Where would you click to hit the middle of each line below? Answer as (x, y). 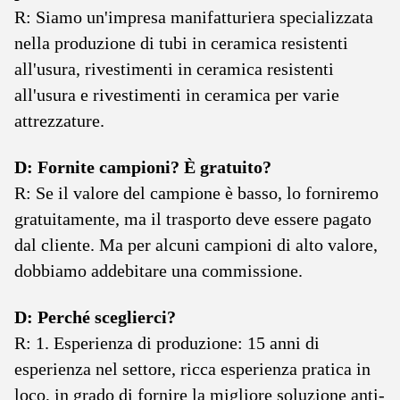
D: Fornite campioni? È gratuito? (143, 167)
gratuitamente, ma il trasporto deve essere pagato (193, 219)
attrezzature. (59, 121)
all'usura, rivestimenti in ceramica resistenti (174, 69)
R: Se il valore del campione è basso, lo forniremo (196, 193)
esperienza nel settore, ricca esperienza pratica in (192, 369)
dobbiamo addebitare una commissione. (158, 271)
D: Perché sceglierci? (95, 317)
